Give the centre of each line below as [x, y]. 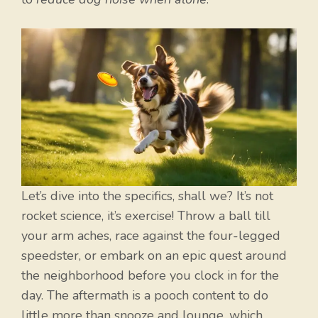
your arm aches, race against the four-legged [151, 236]
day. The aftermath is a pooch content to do [145, 296]
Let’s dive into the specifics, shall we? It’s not [147, 196]
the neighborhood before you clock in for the [150, 276]
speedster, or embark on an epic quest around [154, 256]
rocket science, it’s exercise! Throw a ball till [146, 216]
